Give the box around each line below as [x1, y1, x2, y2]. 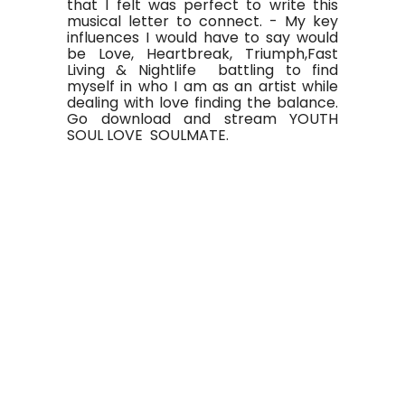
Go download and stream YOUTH [67, 108, 338, 129]
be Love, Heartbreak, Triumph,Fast [67, 43, 338, 64]
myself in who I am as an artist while [67, 76, 338, 97]
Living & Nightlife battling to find [67, 60, 338, 80]
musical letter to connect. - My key [67, 11, 338, 32]
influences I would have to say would [67, 27, 338, 48]
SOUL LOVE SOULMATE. [67, 125, 229, 146]
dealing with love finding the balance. [67, 92, 338, 113]
